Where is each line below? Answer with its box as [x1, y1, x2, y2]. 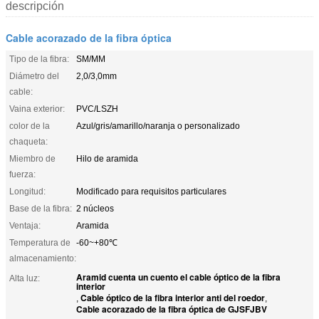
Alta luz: [9, 273, 40, 283]
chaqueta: [9, 136, 48, 147]
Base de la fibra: [9, 203, 72, 214]
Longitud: [9, 186, 46, 197]
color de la [9, 120, 50, 131]
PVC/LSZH [76, 103, 118, 114]
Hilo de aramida [76, 153, 138, 164]
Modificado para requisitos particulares [76, 186, 226, 197]
